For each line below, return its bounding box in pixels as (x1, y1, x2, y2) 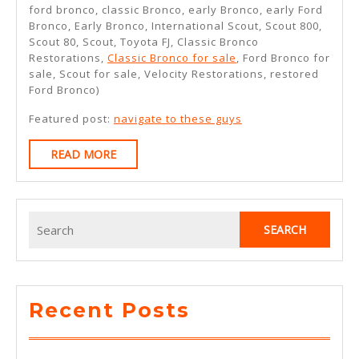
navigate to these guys (114, 111, 242, 127)
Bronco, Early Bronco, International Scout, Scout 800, (29, 18, 322, 34)
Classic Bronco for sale (107, 50, 236, 66)
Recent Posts (29, 297, 190, 322)
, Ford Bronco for (236, 50, 330, 66)
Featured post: (29, 111, 114, 127)
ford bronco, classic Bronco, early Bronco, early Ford (29, 2, 323, 18)
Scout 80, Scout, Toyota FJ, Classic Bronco (29, 34, 259, 50)
